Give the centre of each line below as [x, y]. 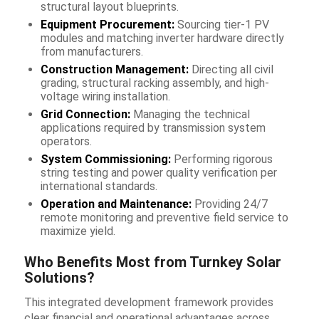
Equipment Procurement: [107, 24]
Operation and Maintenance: [116, 204]
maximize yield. [78, 231]
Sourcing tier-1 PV [221, 24]
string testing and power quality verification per [158, 172]
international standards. [99, 186]
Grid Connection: [85, 114]
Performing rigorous [221, 159]
